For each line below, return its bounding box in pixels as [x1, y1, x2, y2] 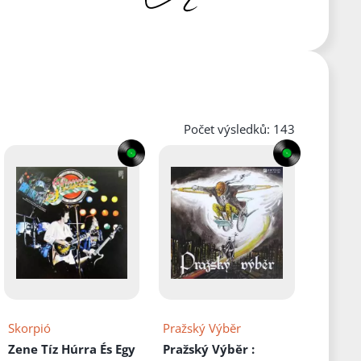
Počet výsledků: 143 [183, 121, 295, 138]
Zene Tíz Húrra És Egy [7, 341, 135, 358]
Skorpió [7, 320, 51, 337]
